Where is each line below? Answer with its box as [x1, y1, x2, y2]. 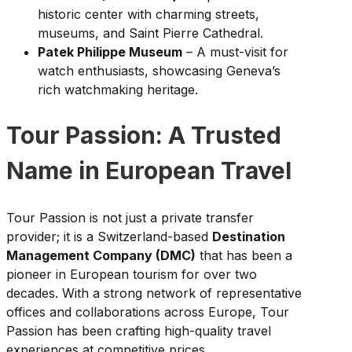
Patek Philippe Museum [38, 43, 182, 60]
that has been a [196, 247, 292, 264]
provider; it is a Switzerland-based [6, 229, 212, 245]
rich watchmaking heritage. [38, 81, 198, 97]
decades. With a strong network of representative [6, 285, 302, 302]
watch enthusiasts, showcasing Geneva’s [38, 62, 280, 79]
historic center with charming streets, [38, 5, 259, 22]
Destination [212, 229, 285, 245]
